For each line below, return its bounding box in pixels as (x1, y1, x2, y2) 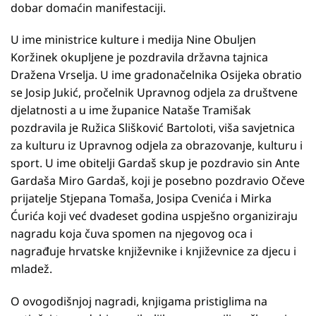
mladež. (11, 261, 52, 277)
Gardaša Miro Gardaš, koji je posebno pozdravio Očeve (11, 173, 305, 189)
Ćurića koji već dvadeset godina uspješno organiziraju (11, 208, 298, 224)
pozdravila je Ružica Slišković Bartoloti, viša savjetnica (11, 120, 295, 136)
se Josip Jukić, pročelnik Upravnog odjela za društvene (11, 85, 298, 101)
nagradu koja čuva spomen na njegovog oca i (11, 226, 253, 242)
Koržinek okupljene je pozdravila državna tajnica (11, 49, 268, 66)
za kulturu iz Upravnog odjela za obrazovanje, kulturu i (11, 138, 303, 154)
